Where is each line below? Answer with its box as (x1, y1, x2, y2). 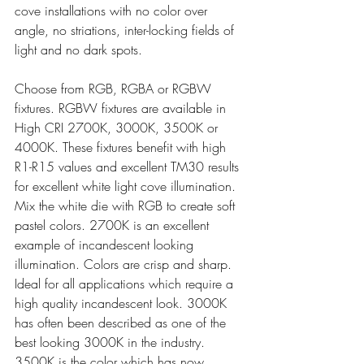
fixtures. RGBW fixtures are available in (15, 98, 230, 117)
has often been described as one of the (15, 313, 230, 331)
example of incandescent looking (15, 235, 197, 253)
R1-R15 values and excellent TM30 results (15, 157, 243, 175)
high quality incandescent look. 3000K (15, 293, 231, 312)
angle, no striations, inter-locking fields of (15, 20, 238, 39)
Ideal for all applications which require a (15, 274, 237, 292)
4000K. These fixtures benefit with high (15, 137, 230, 156)
